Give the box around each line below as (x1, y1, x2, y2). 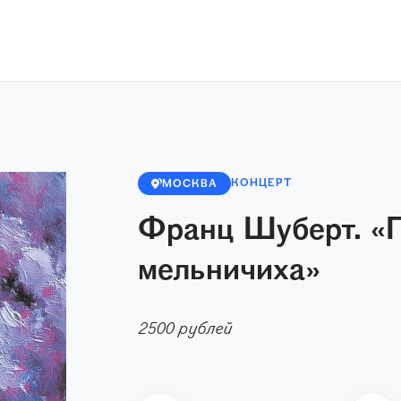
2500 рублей (138, 320, 232, 338)
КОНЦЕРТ (231, 178, 293, 189)
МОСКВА (162, 179, 218, 190)
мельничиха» (138, 256, 320, 287)
